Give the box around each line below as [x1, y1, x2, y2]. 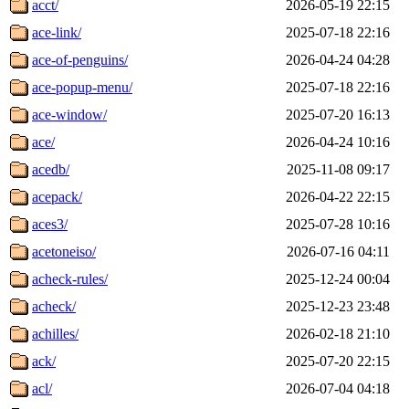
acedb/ [32, 161, 69, 177]
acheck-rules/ [32, 270, 108, 287]
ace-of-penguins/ [32, 51, 128, 68]
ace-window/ [32, 106, 107, 122]
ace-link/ [32, 24, 81, 40]
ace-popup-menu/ [32, 79, 132, 95]
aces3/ [32, 215, 68, 232]
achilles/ [32, 325, 79, 341]
